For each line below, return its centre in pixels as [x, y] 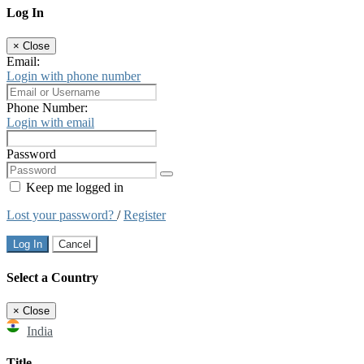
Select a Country [52, 277]
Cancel [75, 245]
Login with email [50, 123]
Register [145, 215]
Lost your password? [62, 215]
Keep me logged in [73, 188]
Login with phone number [74, 76]
